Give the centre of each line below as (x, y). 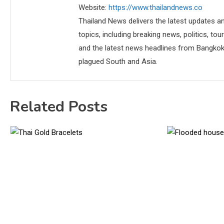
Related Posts (59, 107)
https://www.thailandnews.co (155, 8)
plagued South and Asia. (118, 62)
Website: (93, 8)
